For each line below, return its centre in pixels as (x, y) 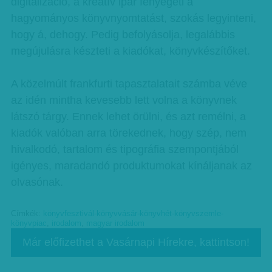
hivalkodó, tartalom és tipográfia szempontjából (124, 149)
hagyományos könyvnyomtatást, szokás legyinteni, (133, 18)
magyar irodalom (115, 223)
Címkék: (27, 214)
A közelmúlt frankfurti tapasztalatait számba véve (129, 84)
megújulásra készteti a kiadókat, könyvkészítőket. (130, 51)
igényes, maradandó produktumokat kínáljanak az (131, 166)
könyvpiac (29, 223)
